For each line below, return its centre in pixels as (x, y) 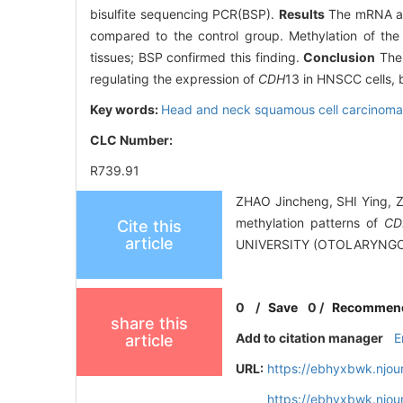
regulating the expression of (174, 79)
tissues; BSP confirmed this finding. (197, 58)
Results (301, 14)
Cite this (149, 227)
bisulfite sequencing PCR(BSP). (184, 14)
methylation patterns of (310, 223)
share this (149, 324)
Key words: (125, 110)
